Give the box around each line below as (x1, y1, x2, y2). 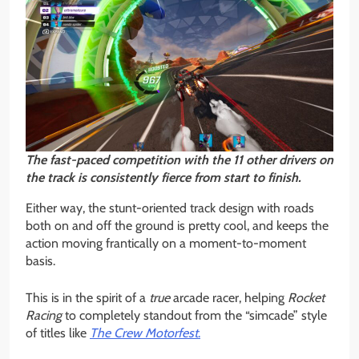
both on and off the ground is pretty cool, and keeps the (26, 217, 329, 233)
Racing (26, 307, 62, 323)
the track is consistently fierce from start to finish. (26, 169, 301, 185)
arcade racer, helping (173, 289, 288, 305)
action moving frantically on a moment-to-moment (26, 235, 306, 251)
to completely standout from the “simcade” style (62, 307, 327, 323)
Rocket (288, 289, 325, 305)
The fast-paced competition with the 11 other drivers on (26, 151, 333, 167)
